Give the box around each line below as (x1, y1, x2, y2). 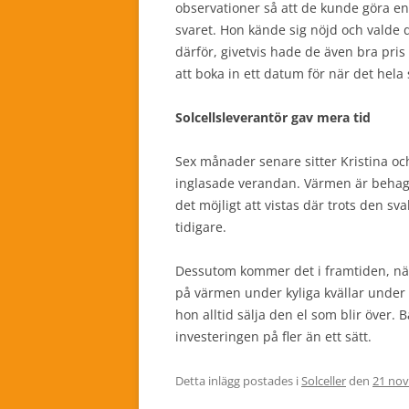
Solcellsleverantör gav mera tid (175, 109, 371, 126)
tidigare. (175, 218, 226, 236)
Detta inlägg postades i (175, 372, 301, 389)
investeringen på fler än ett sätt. (175, 328, 372, 345)
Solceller (301, 372, 346, 389)
